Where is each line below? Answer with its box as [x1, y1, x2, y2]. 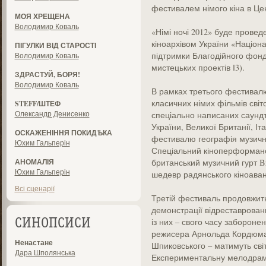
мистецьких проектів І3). [151, 62, 245, 73]
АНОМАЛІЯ [14, 157, 54, 167]
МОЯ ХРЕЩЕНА [14, 11, 70, 21]
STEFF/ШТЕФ [14, 99, 61, 109]
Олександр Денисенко [14, 109, 90, 118]
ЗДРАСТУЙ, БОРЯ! [14, 69, 80, 80]
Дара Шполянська [14, 248, 75, 257]
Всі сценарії [14, 183, 55, 193]
